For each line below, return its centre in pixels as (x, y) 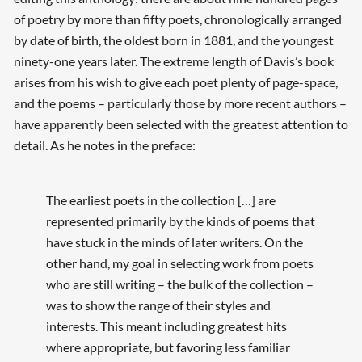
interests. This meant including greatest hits (166, 326)
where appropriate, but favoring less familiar (168, 347)
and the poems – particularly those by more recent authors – (180, 103)
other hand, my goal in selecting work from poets (179, 263)
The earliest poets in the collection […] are (160, 200)
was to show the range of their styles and (158, 305)
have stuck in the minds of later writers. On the (174, 242)
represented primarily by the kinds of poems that (180, 221)
